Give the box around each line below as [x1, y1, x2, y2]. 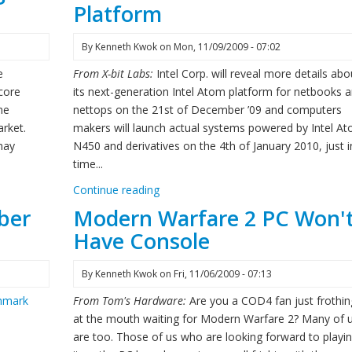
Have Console [72, 226, 210, 255]
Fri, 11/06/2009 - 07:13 [173, 267, 272, 280]
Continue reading [72, 182, 159, 197]
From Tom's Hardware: [72, 293, 189, 308]
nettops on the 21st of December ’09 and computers [72, 102, 342, 117]
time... [72, 156, 103, 171]
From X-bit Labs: [72, 66, 156, 81]
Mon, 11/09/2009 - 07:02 [173, 40, 280, 53]
